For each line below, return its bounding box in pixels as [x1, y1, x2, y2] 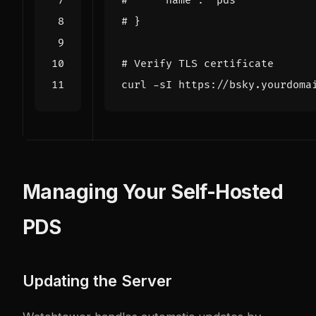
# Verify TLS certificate [121, 57, 274, 71]
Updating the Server [23, 272, 172, 291]
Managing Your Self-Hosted [23, 180, 284, 205]
